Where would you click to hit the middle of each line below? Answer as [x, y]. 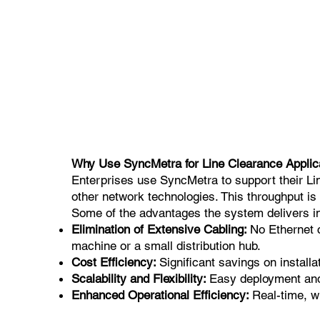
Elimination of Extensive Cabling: [160, 229]
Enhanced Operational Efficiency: [161, 295]
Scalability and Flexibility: [140, 278]
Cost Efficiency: [115, 262]
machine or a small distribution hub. [166, 245]
